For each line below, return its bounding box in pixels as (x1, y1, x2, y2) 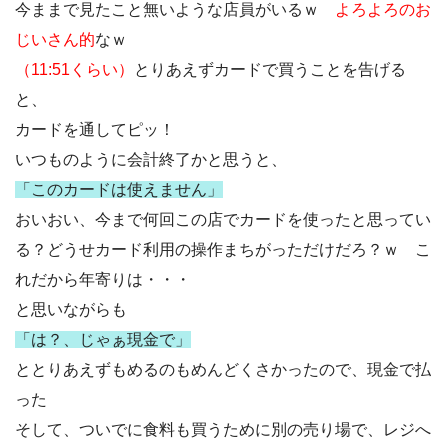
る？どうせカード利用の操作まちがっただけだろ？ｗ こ (15, 241, 431, 258)
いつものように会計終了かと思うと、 (15, 151, 287, 168)
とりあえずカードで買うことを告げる (134, 61, 406, 78)
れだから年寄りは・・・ (15, 271, 191, 288)
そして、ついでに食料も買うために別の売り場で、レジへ (15, 421, 431, 438)
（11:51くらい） (15, 61, 134, 78)
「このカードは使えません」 (15, 181, 223, 198)
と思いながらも (15, 301, 127, 318)
